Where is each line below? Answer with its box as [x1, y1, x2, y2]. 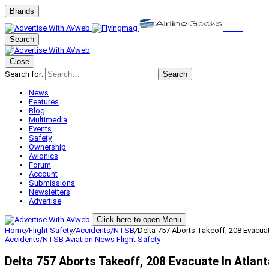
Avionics [29, 151, 58, 160]
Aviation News [65, 235, 116, 244]
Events [29, 124, 52, 133]
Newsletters [29, 187, 70, 196]
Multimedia [29, 115, 67, 124]
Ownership [29, 142, 66, 151]
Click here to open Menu [97, 215, 181, 224]
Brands [10, 7, 34, 16]
